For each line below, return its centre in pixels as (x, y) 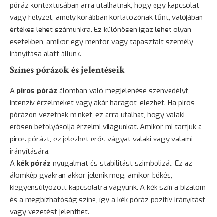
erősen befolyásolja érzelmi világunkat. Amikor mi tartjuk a (106, 127)
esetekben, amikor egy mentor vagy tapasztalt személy (101, 41)
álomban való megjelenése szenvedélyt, (124, 90)
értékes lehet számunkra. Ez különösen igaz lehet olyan (101, 29)
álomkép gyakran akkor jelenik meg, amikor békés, (91, 175)
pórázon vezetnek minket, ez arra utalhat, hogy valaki (97, 115)
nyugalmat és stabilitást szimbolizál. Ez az (122, 163)
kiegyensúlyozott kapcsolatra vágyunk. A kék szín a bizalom (108, 187)
